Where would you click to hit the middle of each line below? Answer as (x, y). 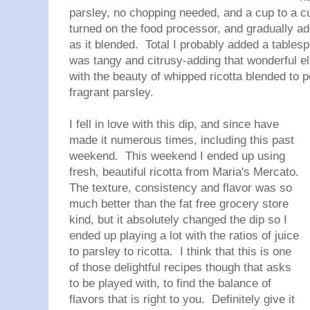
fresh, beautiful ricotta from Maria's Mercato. (186, 172)
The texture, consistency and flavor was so (181, 188)
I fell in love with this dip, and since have (174, 124)
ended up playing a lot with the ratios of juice (184, 236)
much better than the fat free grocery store (179, 204)
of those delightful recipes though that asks (180, 267)
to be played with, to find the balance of (170, 283)
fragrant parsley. (115, 92)
